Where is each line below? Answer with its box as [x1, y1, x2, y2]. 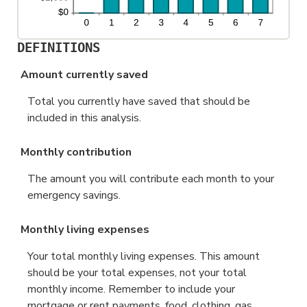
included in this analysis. [27, 110, 141, 125]
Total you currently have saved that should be [27, 94, 250, 109]
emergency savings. [27, 188, 121, 204]
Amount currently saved [21, 67, 149, 82]
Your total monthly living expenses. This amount [27, 249, 260, 265]
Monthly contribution [21, 145, 132, 160]
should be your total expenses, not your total [27, 265, 247, 281]
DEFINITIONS [17, 40, 101, 56]
